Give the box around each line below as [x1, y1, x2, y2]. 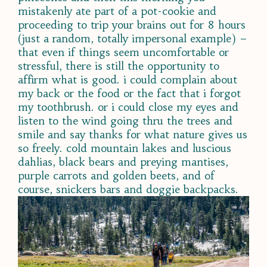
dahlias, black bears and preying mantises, [18, 154, 228, 169]
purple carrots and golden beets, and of [18, 168, 215, 182]
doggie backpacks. [146, 182, 238, 196]
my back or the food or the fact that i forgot [18, 86, 241, 100]
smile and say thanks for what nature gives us [18, 127, 247, 141]
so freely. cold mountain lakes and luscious [18, 141, 231, 155]
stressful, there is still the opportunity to [18, 58, 219, 73]
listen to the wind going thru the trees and [18, 113, 232, 128]
